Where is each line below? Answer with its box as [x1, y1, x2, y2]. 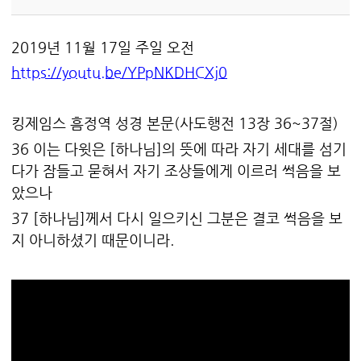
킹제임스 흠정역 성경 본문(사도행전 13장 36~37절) [11, 114, 338, 132]
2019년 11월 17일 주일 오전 [11, 38, 194, 56]
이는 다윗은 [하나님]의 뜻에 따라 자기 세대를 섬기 [29, 139, 346, 157]
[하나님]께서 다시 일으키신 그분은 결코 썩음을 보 [29, 209, 342, 226]
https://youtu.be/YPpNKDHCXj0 [11, 64, 227, 81]
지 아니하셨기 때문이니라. [11, 230, 174, 248]
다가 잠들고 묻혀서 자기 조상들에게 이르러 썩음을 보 [11, 161, 341, 179]
